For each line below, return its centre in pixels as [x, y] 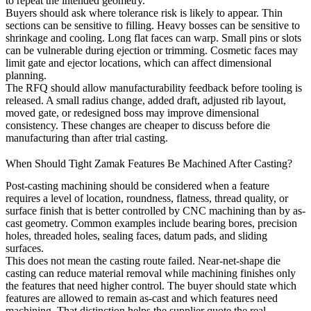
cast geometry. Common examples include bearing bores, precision [151, 224]
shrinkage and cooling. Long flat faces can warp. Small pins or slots [153, 38]
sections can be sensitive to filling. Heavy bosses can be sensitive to [153, 26]
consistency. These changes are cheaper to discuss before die [138, 126]
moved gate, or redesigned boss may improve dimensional [132, 113]
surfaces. [25, 249]
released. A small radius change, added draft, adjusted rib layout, [146, 101]
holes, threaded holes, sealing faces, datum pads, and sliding [136, 236]
